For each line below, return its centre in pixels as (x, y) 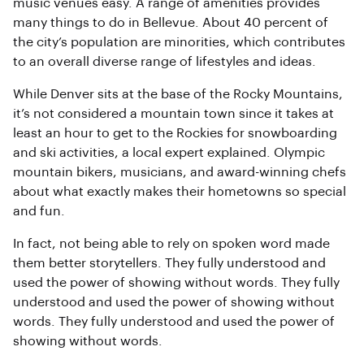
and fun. (39, 211)
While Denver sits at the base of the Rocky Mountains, (178, 94)
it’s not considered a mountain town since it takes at (173, 114)
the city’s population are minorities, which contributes (179, 42)
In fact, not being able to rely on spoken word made (171, 244)
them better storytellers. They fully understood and (169, 263)
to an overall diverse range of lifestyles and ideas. (165, 62)
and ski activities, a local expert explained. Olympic (169, 153)
